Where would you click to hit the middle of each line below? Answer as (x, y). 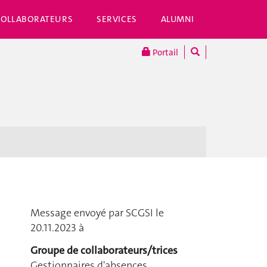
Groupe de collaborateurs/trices (104, 250)
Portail (164, 52)
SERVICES (117, 19)
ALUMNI (177, 19)
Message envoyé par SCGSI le (97, 213)
